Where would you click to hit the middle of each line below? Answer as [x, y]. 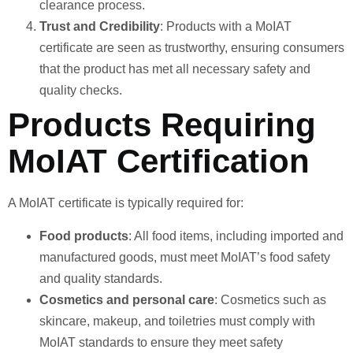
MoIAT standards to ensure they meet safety [161, 342]
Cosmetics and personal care [127, 299]
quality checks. [81, 91]
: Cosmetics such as [270, 299]
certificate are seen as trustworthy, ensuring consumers [192, 48]
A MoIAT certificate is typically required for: [126, 203]
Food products [84, 236]
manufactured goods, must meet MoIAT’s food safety [185, 257]
